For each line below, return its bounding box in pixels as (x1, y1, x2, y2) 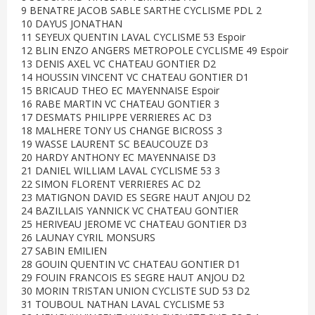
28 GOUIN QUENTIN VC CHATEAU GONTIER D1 (21, 257, 240, 271)
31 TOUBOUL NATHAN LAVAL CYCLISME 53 (21, 297, 224, 311)
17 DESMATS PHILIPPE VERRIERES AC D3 (21, 110, 212, 124)
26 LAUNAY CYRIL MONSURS (21, 231, 155, 244)
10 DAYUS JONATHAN (21, 17, 122, 30)
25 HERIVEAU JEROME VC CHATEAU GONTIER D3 (21, 217, 247, 231)
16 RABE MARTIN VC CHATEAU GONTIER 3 (21, 97, 219, 110)
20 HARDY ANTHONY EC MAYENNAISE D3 (21, 150, 216, 164)
